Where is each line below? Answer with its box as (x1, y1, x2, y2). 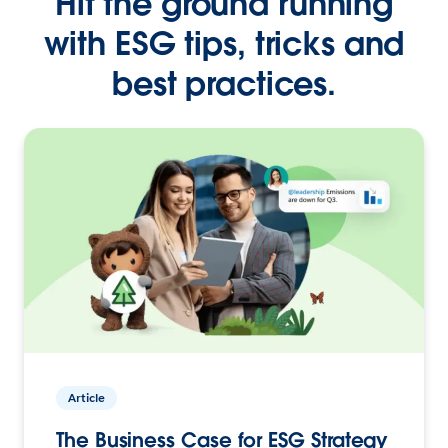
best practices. (111, 63, 337, 105)
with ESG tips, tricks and (43, 23, 405, 65)
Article (68, 389, 105, 407)
